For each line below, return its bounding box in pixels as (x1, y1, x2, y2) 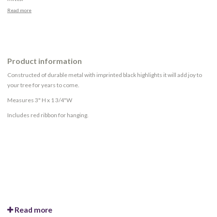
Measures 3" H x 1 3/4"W (7, 96, 72, 104)
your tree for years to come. (7, 81, 79, 89)
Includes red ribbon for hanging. (7, 111, 89, 119)
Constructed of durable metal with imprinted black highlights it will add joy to (7, 71, 202, 78)
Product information (7, 56, 82, 65)
